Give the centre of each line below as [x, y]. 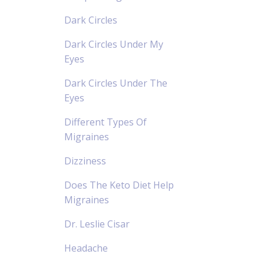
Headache [86, 248]
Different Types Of [105, 122]
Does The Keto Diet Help [119, 185]
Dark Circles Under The [115, 83]
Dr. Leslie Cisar [97, 224]
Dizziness [85, 161]
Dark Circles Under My [113, 44]
